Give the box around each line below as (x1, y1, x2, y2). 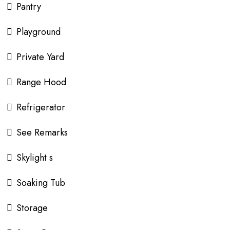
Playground (16, 25, 61, 39)
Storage (16, 201, 48, 215)
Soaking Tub (16, 176, 65, 189)
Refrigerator (16, 100, 65, 114)
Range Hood (16, 75, 66, 89)
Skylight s (16, 150, 53, 164)
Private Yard (16, 50, 64, 64)
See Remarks (16, 125, 68, 139)
